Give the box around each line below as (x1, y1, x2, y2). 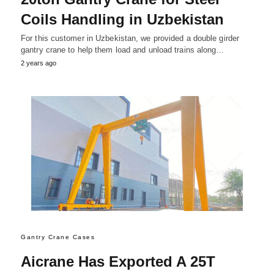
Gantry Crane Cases (21, 233, 95, 240)
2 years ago (21, 59, 56, 67)
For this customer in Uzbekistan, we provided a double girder (21, 34, 240, 43)
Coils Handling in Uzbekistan (21, 11, 224, 28)
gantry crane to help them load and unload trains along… (21, 45, 224, 55)
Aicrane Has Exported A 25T (21, 253, 215, 270)
